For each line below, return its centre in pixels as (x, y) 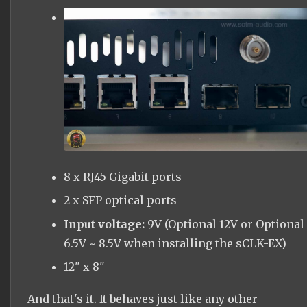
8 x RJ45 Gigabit (107, 176)
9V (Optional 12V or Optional (225, 224)
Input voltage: (105, 224)
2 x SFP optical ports (120, 200)
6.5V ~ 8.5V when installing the (149, 243)
